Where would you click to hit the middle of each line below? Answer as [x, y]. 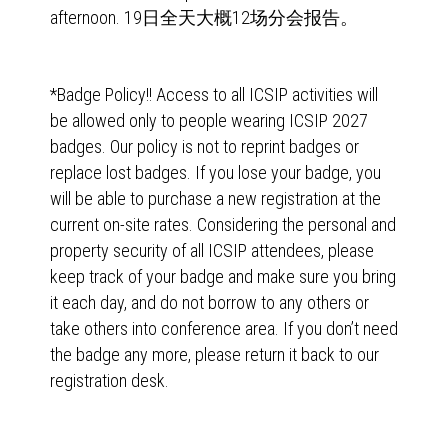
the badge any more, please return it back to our [214, 354]
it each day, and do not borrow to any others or [209, 302]
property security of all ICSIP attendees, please [212, 250]
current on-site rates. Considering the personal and [223, 224]
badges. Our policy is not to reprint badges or [204, 146]
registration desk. [109, 380]
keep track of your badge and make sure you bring [223, 276]
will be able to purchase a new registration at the [215, 198]
